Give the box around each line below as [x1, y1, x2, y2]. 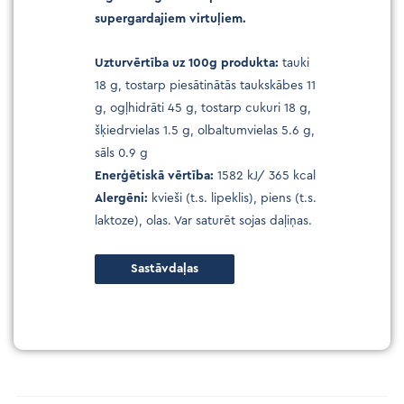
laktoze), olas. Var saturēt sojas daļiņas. [95, 214, 312, 227]
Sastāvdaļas [131, 262, 198, 275]
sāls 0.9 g [95, 146, 148, 160]
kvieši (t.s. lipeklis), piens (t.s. [151, 191, 317, 205]
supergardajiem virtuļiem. [95, 12, 246, 25]
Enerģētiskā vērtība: [95, 169, 214, 182]
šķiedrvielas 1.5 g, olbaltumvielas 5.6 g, [95, 124, 315, 137]
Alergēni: [95, 191, 151, 205]
